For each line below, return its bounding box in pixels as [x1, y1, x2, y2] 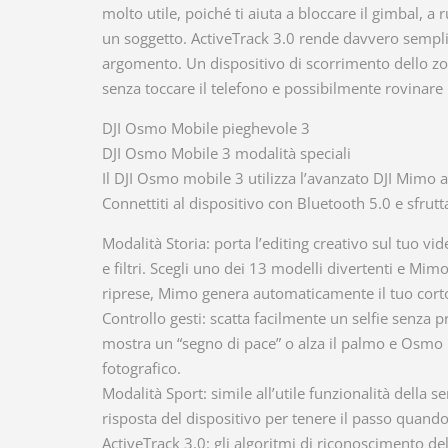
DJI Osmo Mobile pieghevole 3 [102, 118, 310, 138]
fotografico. [102, 358, 181, 378]
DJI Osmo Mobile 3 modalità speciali [102, 143, 351, 163]
